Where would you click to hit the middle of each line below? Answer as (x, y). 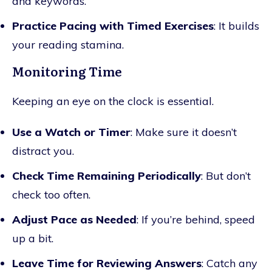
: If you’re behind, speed (196, 219)
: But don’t (226, 175)
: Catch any (229, 263)
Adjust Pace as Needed (74, 219)
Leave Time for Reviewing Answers (107, 263)
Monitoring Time (67, 71)
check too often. (51, 194)
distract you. (43, 151)
